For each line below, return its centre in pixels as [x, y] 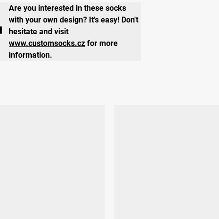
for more [102, 44]
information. [31, 55]
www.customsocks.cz [47, 44]
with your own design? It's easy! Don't [74, 20]
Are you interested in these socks [68, 8]
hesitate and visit [39, 32]
